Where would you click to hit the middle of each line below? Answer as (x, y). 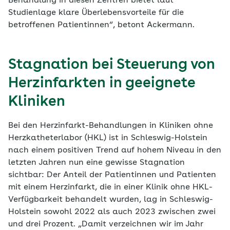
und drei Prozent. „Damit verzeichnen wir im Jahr (106, 225)
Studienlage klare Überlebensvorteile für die (96, 13)
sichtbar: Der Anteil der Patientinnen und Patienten (112, 175)
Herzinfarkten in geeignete (102, 84)
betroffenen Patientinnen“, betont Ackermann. (103, 25)
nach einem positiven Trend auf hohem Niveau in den (115, 151)
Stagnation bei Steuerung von (112, 65)
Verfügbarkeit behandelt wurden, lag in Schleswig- (111, 200)
